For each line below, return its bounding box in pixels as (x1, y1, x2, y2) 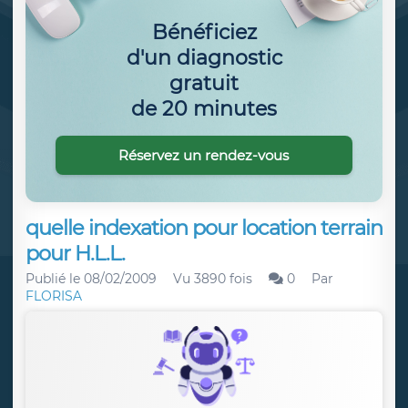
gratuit (169, 70, 239, 96)
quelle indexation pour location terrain (25, 215, 382, 240)
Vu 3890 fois (173, 270, 252, 287)
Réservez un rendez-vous (118, 146, 290, 164)
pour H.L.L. (25, 240, 125, 266)
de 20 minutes (131, 96, 277, 121)
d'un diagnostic (126, 45, 282, 70)
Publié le (25, 270, 84, 287)
